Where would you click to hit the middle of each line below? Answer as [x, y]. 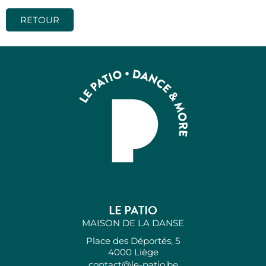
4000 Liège [133, 252]
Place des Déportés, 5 [133, 240]
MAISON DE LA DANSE [133, 223]
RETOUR [40, 20]
